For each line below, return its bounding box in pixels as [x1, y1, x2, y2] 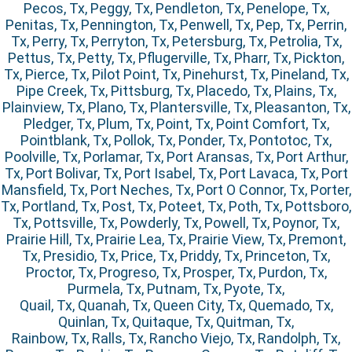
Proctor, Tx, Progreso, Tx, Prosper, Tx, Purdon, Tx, [25, 264, 327, 281]
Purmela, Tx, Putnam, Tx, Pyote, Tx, [68, 280, 284, 298]
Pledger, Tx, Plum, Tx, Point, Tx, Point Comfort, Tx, [23, 115, 329, 133]
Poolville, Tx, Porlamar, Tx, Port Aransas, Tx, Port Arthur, [4, 148, 348, 166]
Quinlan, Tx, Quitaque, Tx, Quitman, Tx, [58, 313, 294, 331]
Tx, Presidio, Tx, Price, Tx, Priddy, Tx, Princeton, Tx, [22, 247, 330, 265]
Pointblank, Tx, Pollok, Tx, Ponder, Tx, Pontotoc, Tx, [20, 132, 332, 149]
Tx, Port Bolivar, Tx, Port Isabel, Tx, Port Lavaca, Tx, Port [4, 165, 348, 182]
